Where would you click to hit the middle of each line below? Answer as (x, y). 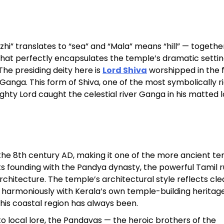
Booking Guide (114, 56)
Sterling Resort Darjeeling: (147, 26)
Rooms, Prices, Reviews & (146, 41)
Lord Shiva (125, 70)
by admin (90, 76)
